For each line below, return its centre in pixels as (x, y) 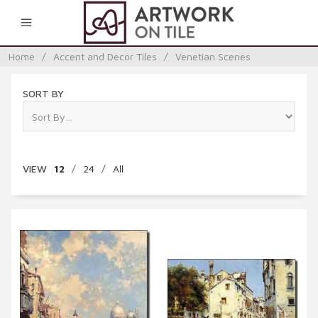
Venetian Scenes (213, 56)
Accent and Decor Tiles (105, 56)
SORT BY (43, 93)
